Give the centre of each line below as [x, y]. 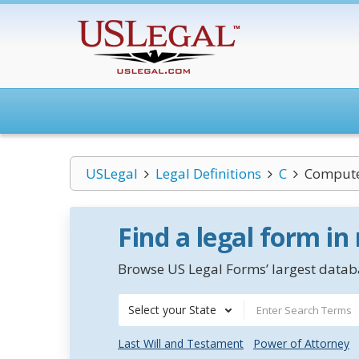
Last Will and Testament [181, 343]
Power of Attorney [301, 343]
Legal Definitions [208, 173]
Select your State [172, 310]
